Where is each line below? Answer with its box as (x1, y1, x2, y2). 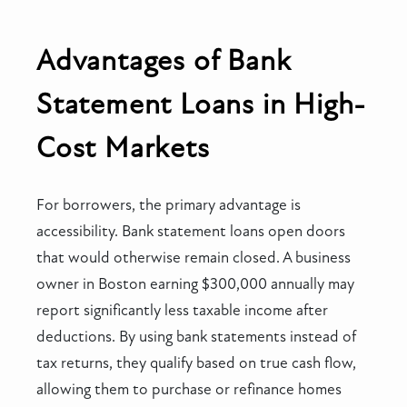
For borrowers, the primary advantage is (36, 194, 301, 214)
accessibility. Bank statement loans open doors (36, 221, 345, 241)
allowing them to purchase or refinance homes (36, 379, 342, 399)
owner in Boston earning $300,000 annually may (36, 273, 354, 293)
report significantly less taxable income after (36, 300, 328, 320)
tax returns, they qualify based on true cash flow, (36, 352, 356, 372)
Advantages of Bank (36, 43, 292, 78)
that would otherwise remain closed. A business (36, 247, 351, 267)
